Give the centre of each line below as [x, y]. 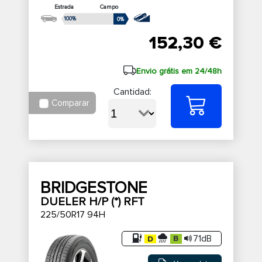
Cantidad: [132, 92]
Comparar [70, 103]
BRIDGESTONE [94, 188]
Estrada [64, 7]
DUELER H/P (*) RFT [92, 202]
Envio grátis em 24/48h [179, 71]
